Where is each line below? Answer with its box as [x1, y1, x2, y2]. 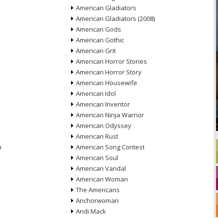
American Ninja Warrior [75, 110, 144, 119]
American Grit [75, 46, 116, 55]
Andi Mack [75, 207, 106, 216]
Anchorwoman [75, 196, 119, 205]
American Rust [75, 132, 118, 141]
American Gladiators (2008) [75, 14, 155, 23]
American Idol [75, 89, 116, 98]
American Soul [75, 153, 118, 162]
